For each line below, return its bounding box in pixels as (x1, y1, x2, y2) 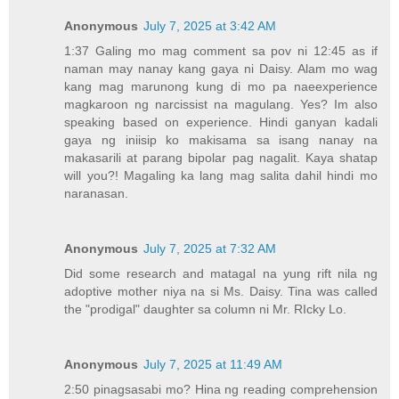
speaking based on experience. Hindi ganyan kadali (64, 114, 378, 129)
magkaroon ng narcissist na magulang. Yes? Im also (64, 96, 378, 111)
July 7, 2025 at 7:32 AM (143, 240, 277, 256)
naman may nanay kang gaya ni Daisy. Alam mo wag (64, 61, 378, 76)
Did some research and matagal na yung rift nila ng (64, 265, 378, 281)
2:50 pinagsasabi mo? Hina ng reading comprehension (64, 381, 378, 396)
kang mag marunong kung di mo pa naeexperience (64, 78, 378, 94)
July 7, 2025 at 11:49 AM (143, 356, 283, 371)
